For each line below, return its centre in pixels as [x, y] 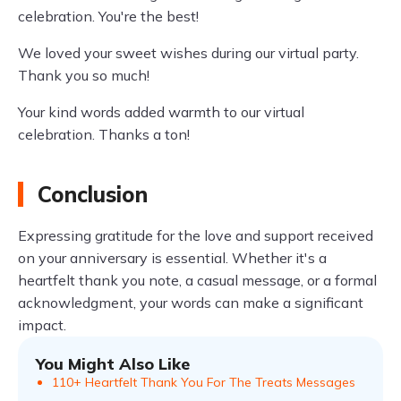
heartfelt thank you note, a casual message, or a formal [197, 280]
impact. [42, 325]
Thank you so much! [84, 75]
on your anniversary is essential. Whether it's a [172, 258]
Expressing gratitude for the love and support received [196, 235]
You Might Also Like [113, 364]
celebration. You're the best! [108, 16]
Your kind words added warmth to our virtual [161, 112]
